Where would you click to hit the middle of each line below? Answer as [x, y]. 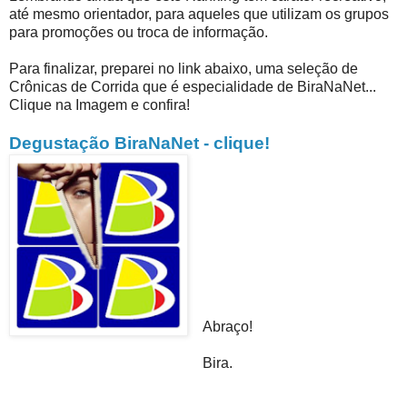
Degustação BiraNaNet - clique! [139, 143]
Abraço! [227, 326]
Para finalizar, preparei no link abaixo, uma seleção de [184, 68]
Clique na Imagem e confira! [99, 104]
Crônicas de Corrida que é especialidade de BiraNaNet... [193, 86]
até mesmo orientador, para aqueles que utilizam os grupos [199, 14]
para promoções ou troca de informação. [139, 32]
